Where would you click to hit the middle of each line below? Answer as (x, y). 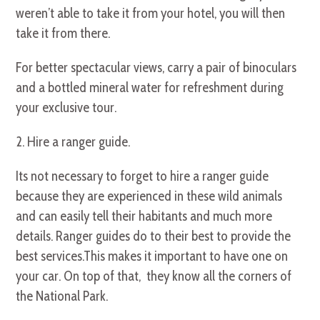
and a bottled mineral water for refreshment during (150, 88)
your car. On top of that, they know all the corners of (154, 276)
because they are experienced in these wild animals (149, 196)
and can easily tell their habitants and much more (144, 216)
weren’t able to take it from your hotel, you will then (151, 14)
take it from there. (63, 34)
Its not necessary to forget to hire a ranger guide (142, 176)
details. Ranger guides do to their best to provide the (154, 236)
